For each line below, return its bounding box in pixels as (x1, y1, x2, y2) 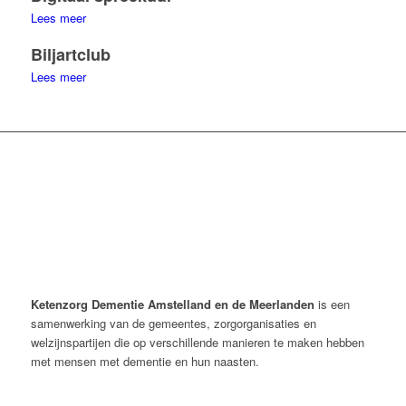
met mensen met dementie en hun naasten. (30, 353, 259, 371)
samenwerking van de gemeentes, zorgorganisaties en (30, 314, 316, 333)
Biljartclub (30, 43, 111, 67)
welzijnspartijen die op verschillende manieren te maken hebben (30, 333, 364, 352)
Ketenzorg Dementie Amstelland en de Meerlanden (30, 295, 314, 314)
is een (314, 295, 350, 314)
